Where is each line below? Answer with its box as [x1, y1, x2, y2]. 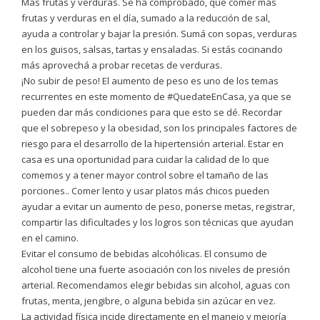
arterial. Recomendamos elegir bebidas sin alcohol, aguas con [21, 279, 290, 291]
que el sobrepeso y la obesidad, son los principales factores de [21, 121, 297, 134]
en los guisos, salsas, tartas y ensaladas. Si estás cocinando [21, 43, 283, 56]
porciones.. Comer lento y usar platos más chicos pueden [21, 184, 269, 197]
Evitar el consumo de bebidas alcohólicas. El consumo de [21, 247, 267, 260]
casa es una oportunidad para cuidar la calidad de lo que [21, 153, 269, 166]
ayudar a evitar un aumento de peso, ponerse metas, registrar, [21, 200, 295, 213]
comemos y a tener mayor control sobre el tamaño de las [21, 169, 269, 181]
